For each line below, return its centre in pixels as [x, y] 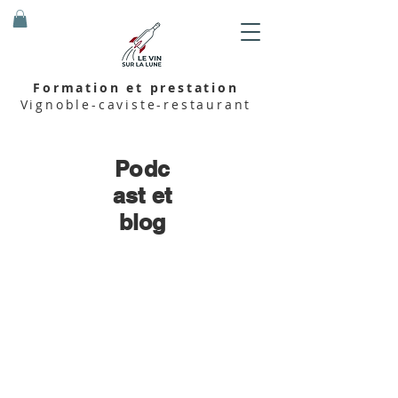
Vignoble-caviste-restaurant [136, 105]
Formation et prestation [136, 88]
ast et [142, 196]
